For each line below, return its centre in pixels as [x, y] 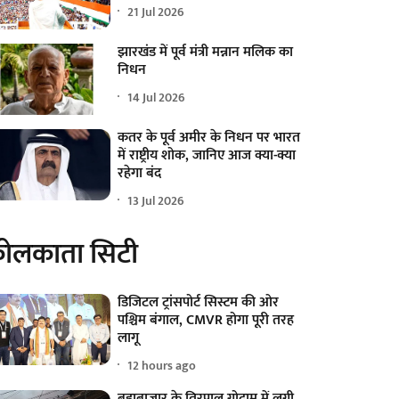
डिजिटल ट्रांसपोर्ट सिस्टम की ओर [199, 303]
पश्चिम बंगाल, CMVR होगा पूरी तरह [206, 321]
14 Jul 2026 [157, 97]
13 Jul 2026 [156, 200]
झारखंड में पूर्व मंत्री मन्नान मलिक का [206, 53]
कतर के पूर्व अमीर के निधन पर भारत [209, 138]
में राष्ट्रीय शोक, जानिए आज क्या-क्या [207, 156]
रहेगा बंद [140, 174]
